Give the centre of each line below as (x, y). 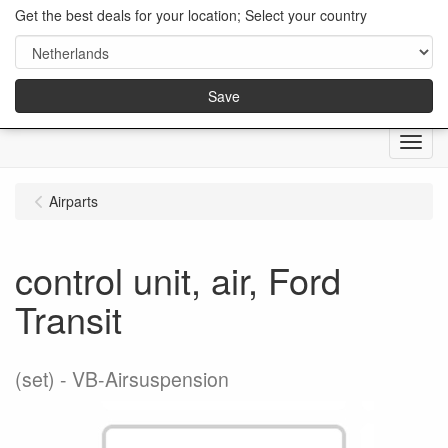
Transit (68, 319)
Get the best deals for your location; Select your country (191, 15)
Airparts (73, 201)
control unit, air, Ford (178, 280)
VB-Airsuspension (150, 379)
